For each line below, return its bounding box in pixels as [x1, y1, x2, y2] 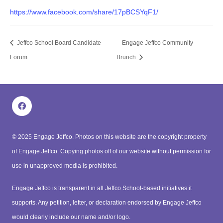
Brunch [116, 53, 138, 61]
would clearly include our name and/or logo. [12, 213, 130, 221]
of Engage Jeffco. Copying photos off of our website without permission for [12, 147, 211, 155]
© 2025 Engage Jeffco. [12, 133, 75, 140]
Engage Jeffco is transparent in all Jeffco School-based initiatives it [12, 184, 192, 192]
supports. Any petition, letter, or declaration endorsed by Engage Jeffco [12, 199, 202, 206]
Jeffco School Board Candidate [15, 39, 101, 46]
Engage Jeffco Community [122, 39, 194, 46]
